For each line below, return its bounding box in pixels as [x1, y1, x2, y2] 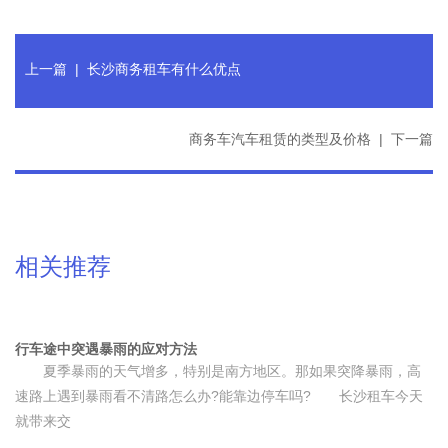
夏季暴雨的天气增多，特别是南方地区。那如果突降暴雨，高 [15, 363, 421, 379]
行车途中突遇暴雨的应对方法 [15, 341, 197, 357]
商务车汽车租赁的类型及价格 [189, 131, 371, 147]
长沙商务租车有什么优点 [87, 61, 241, 77]
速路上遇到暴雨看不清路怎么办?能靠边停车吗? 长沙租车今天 [15, 388, 423, 404]
